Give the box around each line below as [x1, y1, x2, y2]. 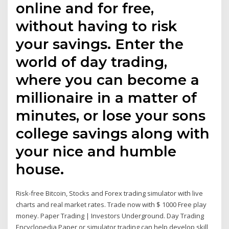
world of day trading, [16, 53, 168, 71]
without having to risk [16, 17, 177, 35]
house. [16, 161, 64, 178]
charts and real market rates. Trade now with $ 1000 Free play [16, 200, 207, 210]
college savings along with [16, 125, 210, 143]
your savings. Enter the [16, 35, 184, 53]
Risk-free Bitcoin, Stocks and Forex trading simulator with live [16, 189, 203, 198]
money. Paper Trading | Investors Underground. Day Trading [16, 211, 204, 221]
